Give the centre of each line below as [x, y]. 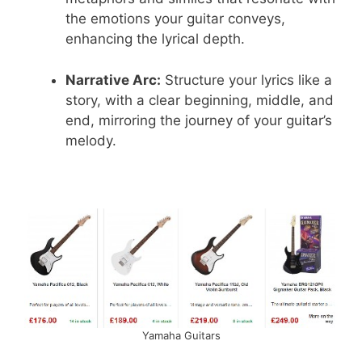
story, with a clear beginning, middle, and [200, 100]
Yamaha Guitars [181, 335]
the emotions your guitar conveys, [175, 19]
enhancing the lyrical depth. [155, 39]
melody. [91, 140]
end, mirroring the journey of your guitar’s [199, 120]
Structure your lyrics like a [246, 80]
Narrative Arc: [113, 80]
